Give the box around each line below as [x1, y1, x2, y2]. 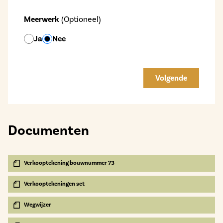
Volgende [155, 73, 187, 84]
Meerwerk [24, 14, 59, 25]
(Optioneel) [59, 14, 101, 24]
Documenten [8, 122, 89, 139]
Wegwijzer [24, 201, 51, 209]
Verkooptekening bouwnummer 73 [24, 159, 114, 167]
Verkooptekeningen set [24, 180, 85, 188]
